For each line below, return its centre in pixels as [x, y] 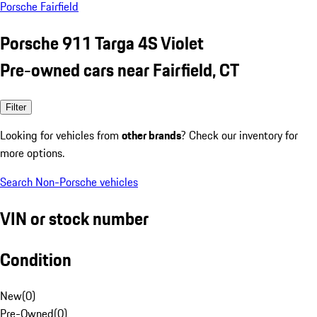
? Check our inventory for [240, 135]
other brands [151, 135]
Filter [16, 107]
